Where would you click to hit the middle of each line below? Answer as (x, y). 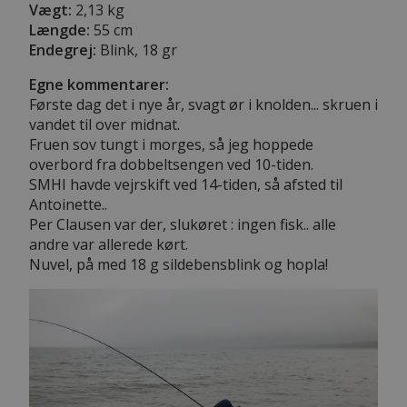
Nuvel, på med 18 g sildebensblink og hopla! (179, 264)
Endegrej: (63, 50)
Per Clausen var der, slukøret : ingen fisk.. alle (183, 224)
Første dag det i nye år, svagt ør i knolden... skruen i (203, 104)
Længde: (60, 30)
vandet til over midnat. (104, 124)
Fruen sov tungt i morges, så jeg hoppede (171, 144)
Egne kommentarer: (99, 84)
